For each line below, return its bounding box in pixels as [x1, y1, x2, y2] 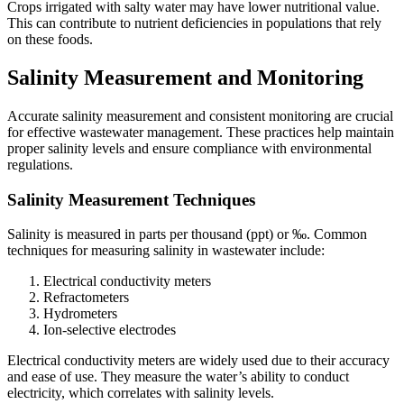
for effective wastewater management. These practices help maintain [7, 124, 394, 140]
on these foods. [7, 32, 93, 48]
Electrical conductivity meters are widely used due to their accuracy [7, 353, 390, 369]
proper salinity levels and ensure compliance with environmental [7, 140, 372, 156]
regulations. [7, 156, 73, 172]
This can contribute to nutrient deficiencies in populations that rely [7, 15, 381, 32]
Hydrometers [43, 306, 117, 322]
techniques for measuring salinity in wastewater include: [7, 243, 325, 259]
